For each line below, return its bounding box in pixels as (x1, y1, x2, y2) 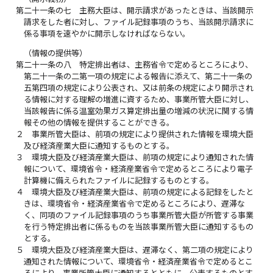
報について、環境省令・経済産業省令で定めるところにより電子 (24, 163, 253, 174)
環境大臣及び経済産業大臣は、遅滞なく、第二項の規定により (32, 244, 254, 255)
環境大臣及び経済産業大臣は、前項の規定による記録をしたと (32, 186, 254, 197)
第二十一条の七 (16, 5, 72, 15)
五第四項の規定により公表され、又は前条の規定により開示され (24, 82, 254, 93)
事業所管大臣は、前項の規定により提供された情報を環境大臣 (32, 129, 254, 139)
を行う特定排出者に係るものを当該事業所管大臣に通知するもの (24, 221, 254, 232)
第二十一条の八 (16, 59, 72, 69)
